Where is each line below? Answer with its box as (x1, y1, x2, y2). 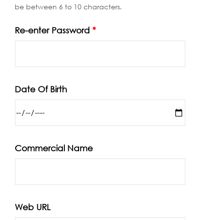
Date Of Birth (15, 84, 67, 94)
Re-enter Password (15, 25, 92, 35)
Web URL (15, 202, 51, 212)
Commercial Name (15, 143, 93, 153)
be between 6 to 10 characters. (15, 2, 122, 11)
